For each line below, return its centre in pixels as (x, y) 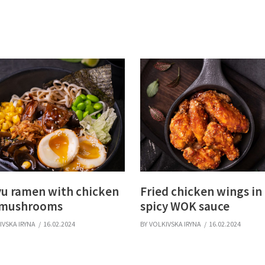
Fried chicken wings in (201, 191)
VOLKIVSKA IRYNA (175, 224)
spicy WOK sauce (185, 206)
